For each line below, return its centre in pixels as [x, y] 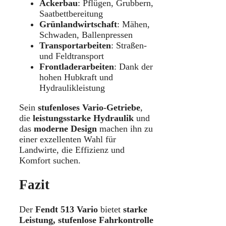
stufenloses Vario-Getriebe [89, 107]
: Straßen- [129, 45]
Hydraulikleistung [72, 88]
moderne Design [65, 128]
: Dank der [133, 66]
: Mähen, [133, 24]
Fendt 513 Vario [67, 209]
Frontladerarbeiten [77, 66]
